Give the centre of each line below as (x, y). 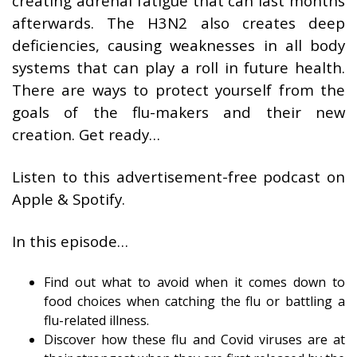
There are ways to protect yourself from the (178, 90)
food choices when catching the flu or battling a (194, 301)
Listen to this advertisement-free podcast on (178, 177)
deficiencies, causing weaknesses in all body (178, 45)
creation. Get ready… (86, 134)
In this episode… (70, 241)
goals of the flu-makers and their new (178, 112)
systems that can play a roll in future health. (178, 67)
